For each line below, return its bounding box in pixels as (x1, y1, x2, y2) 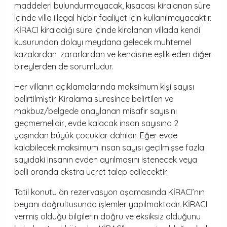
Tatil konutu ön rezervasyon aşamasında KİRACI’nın (14, 187, 205, 197)
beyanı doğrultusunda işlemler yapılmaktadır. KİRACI (14, 199, 207, 209)
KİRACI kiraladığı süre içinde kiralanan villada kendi (14, 25, 200, 35)
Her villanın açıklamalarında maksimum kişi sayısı (14, 82, 194, 92)
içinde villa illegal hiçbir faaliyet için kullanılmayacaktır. (14, 13, 211, 23)
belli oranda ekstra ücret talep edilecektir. (14, 167, 168, 177)
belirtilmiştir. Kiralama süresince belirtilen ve (14, 94, 173, 104)
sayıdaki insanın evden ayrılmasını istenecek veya (14, 155, 197, 165)
